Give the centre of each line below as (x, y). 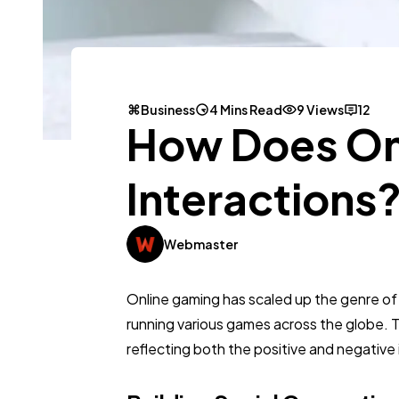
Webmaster (201, 244)
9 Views (320, 110)
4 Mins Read (246, 110)
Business (168, 110)
